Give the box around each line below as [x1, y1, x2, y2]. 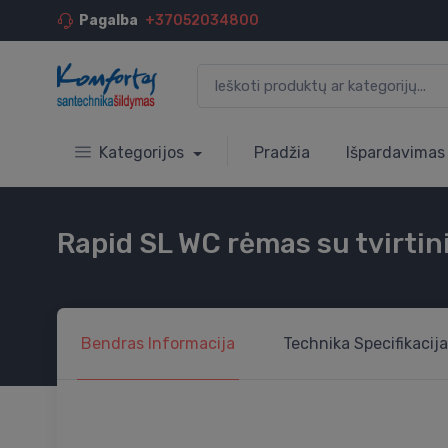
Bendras [81, 334, 148, 354]
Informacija [148, 334, 235, 354]
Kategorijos [99, 143, 188, 163]
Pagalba [79, 12, 138, 29]
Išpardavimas [345, 143, 445, 163]
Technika [283, 334, 350, 354]
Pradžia [253, 143, 310, 163]
